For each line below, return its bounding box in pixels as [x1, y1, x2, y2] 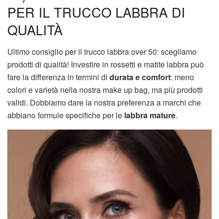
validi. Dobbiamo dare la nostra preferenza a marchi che [7, 96, 201, 108]
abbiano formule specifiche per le [7, 109, 124, 121]
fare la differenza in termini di [7, 71, 109, 83]
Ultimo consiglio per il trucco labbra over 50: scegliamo [7, 45, 197, 57]
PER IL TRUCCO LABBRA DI [7, 2, 185, 22]
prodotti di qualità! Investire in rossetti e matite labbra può [7, 58, 204, 70]
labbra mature [124, 109, 175, 121]
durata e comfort [109, 71, 171, 83]
